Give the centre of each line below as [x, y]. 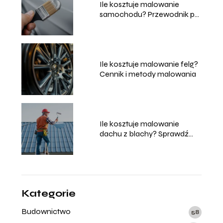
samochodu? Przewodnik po [149, 14]
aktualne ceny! [125, 143]
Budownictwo [46, 211]
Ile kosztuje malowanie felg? [149, 64]
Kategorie [48, 193]
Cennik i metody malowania [148, 74]
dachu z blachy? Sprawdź [144, 133]
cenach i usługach [131, 24]
